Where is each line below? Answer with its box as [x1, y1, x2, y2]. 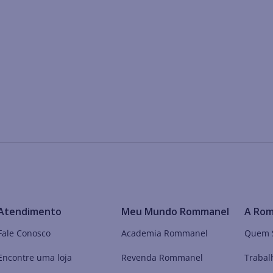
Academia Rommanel [121, 227, 208, 239]
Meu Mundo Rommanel [121, 205, 229, 219]
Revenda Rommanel [121, 252, 203, 264]
